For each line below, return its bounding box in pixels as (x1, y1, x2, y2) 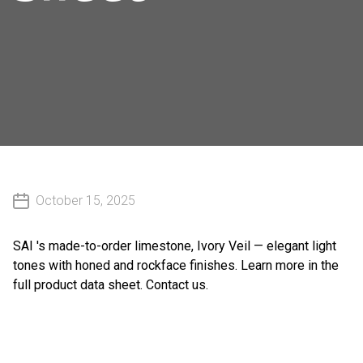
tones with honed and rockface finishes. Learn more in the (13, 258, 339, 273)
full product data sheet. (13, 277, 146, 293)
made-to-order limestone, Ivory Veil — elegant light (45, 238, 336, 254)
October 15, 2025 (36, 193, 135, 208)
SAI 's (13, 238, 45, 254)
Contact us (146, 277, 206, 293)
